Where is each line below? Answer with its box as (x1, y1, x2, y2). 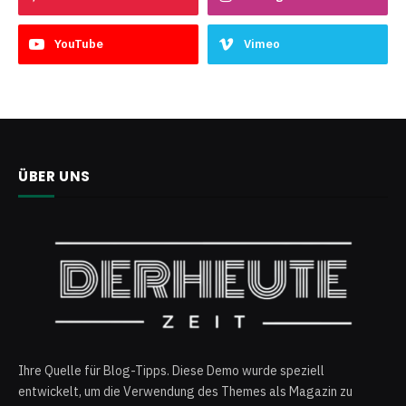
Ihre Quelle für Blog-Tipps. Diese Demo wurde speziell (18, 362, 324, 380)
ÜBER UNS (18, 166, 91, 186)
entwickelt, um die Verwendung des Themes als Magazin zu (18, 383, 353, 401)
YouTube (54, 35, 103, 52)
